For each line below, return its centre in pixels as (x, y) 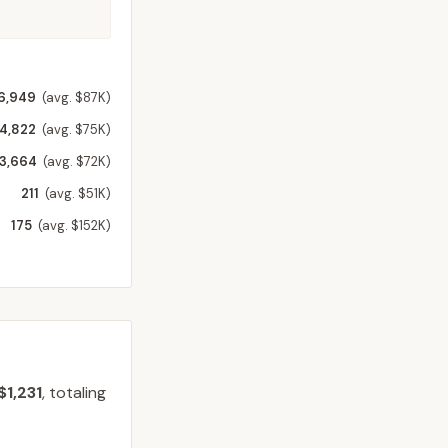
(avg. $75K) (76, 129)
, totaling (74, 392)
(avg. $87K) (76, 97)
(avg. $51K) (78, 193)
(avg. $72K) (77, 161)
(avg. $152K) (74, 225)
